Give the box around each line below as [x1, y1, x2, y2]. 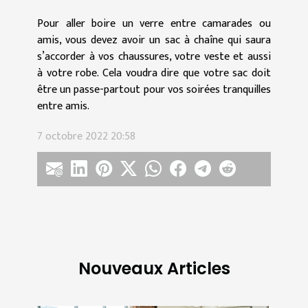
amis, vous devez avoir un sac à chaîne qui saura [37, 30, 271, 49]
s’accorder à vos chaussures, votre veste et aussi [37, 47, 271, 66]
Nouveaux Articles [78, 256, 230, 280]
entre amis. [37, 96, 92, 115]
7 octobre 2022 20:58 [37, 126, 135, 146]
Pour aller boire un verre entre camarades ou [37, 14, 271, 33]
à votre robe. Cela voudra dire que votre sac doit [37, 63, 271, 82]
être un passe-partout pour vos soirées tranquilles [37, 80, 271, 99]
